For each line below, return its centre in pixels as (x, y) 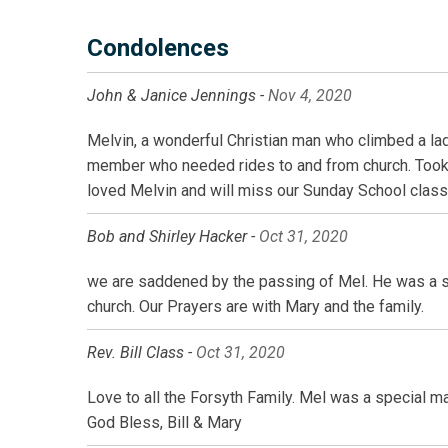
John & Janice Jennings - (177, 96)
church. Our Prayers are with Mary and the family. (255, 307)
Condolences (158, 48)
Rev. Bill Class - (141, 353)
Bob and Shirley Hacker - (173, 237)
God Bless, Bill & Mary (164, 423)
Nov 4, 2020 (310, 96)
